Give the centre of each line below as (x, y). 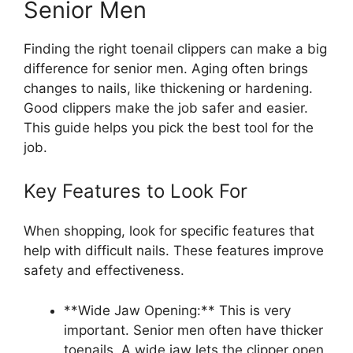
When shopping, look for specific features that (169, 231)
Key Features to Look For (136, 191)
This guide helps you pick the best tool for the (169, 127)
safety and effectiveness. (104, 271)
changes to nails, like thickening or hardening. (168, 88)
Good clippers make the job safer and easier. (166, 108)
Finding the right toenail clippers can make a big (175, 48)
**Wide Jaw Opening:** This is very (177, 310)
